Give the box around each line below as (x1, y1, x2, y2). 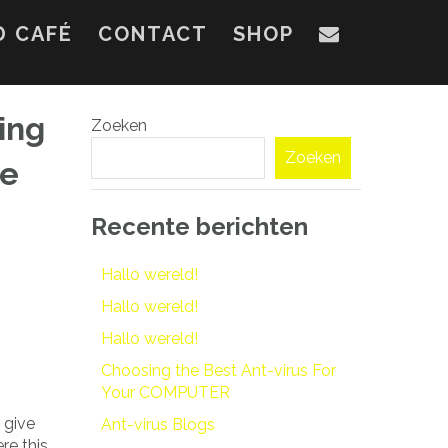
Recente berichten (91, 212, 308, 241)
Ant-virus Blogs (101, 414, 215, 434)
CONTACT (98, 22, 208, 46)
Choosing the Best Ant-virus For (101, 360, 336, 380)
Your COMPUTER (101, 382, 230, 402)
